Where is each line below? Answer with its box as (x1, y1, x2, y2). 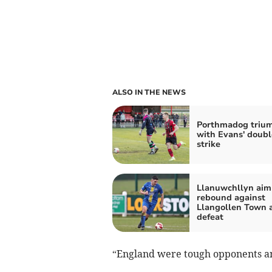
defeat (196, 211, 223, 223)
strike (196, 138, 220, 150)
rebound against (196, 191, 265, 203)
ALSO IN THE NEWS (112, 87, 186, 97)
